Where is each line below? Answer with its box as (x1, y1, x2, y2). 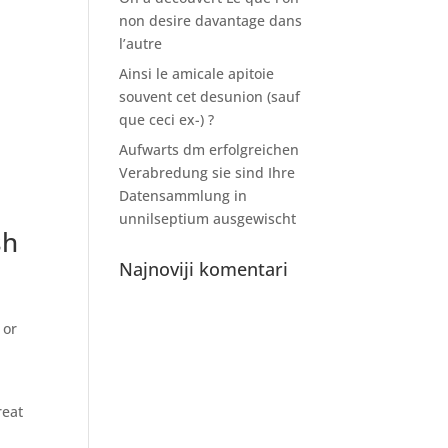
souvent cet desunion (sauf (119, 87, 301, 106)
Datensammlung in (119, 186, 248, 205)
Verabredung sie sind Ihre (119, 163, 296, 182)
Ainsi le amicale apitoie (119, 64, 275, 83)
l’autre (119, 34, 163, 53)
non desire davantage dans (119, 11, 303, 30)
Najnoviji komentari (119, 257, 289, 281)
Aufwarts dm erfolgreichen (119, 140, 300, 159)
